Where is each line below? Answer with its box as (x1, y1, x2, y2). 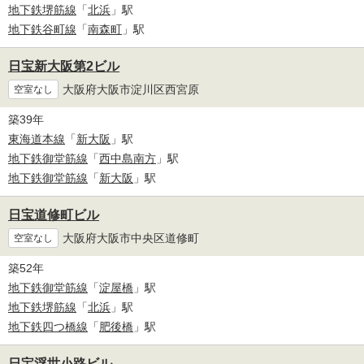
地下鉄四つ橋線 (8, 320, 88, 334)
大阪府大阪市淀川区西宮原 (63, 82, 199, 96)
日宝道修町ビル (8, 208, 99, 223)
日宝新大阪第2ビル (8, 59, 119, 74)
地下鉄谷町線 (8, 23, 76, 37)
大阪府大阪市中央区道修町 (63, 231, 199, 245)
